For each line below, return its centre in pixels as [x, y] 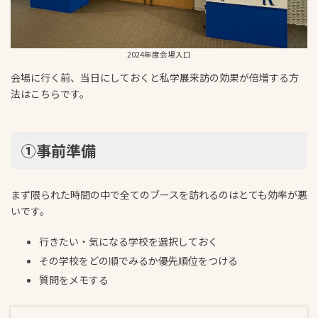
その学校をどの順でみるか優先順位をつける [138, 260]
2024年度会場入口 [159, 54]
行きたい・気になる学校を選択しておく [128, 241]
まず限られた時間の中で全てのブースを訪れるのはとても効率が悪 [159, 194]
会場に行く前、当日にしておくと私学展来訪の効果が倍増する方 [155, 77]
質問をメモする [74, 279]
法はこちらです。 [50, 93]
